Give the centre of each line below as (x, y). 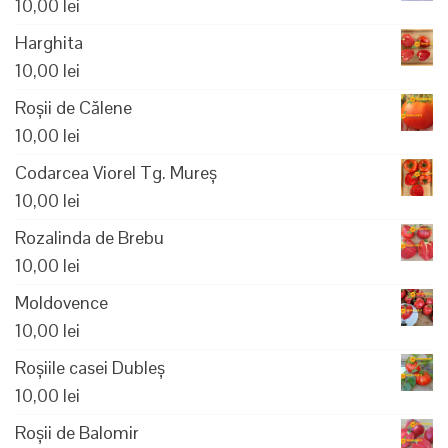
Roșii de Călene (73, 107)
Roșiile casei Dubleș (90, 367)
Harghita (49, 42)
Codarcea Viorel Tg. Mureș (116, 172)
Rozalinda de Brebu (89, 237)
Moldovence (61, 302)
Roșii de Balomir (77, 432)
